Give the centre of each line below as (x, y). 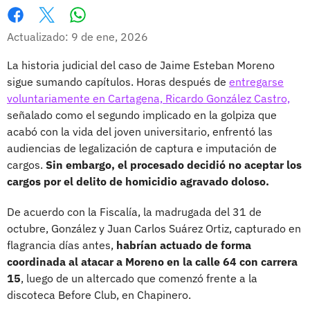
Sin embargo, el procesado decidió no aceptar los (174, 164)
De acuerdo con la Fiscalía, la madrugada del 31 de (134, 211)
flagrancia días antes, (62, 245)
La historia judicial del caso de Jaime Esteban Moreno (141, 65)
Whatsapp (104, 29)
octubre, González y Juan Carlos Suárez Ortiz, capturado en (154, 228)
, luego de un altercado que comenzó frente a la (139, 278)
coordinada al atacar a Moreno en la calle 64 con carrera (152, 261)
